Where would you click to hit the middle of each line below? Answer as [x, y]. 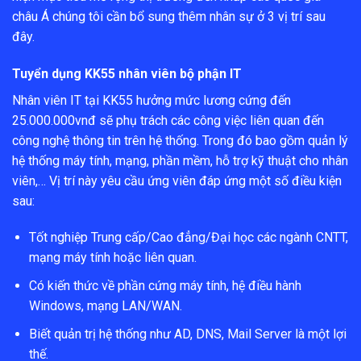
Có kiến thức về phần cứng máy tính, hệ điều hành [165, 286]
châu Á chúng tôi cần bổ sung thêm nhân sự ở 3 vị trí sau [169, 16]
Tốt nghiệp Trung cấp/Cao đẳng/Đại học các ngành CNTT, [188, 238]
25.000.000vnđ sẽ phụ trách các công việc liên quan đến [168, 120]
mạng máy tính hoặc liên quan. [112, 258]
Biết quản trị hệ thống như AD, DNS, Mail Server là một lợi [187, 334]
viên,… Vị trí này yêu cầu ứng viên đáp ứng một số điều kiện [177, 180]
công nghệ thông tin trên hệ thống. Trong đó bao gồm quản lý [180, 140]
